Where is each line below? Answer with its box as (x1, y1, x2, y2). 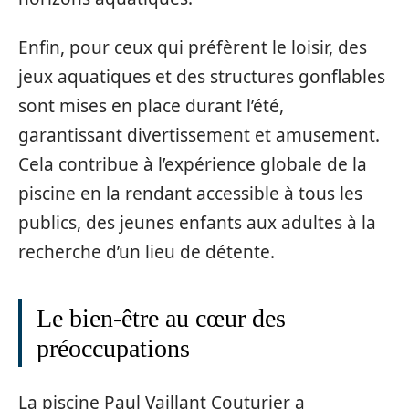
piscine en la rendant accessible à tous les (18, 182, 362, 205)
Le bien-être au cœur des (37, 304, 286, 332)
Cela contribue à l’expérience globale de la (18, 152, 367, 176)
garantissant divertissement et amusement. (18, 123, 380, 147)
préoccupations (37, 334, 190, 362)
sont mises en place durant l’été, (18, 94, 284, 118)
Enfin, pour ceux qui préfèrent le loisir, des (18, 36, 367, 59)
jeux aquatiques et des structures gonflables (18, 65, 385, 89)
